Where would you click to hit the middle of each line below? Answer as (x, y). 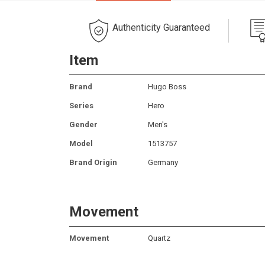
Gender (83, 124)
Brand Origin (93, 162)
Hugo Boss (167, 86)
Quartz (159, 238)
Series (81, 105)
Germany (163, 162)
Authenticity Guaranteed (161, 27)
